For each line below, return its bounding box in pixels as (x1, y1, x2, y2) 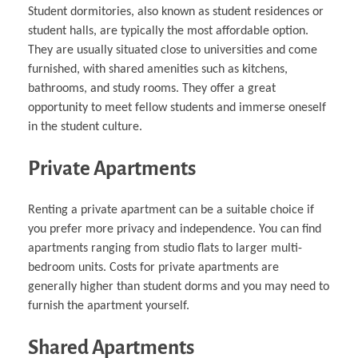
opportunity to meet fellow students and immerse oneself (28, 101, 326, 114)
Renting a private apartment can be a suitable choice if (28, 204, 314, 217)
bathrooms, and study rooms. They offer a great (28, 82, 276, 95)
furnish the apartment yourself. (28, 300, 189, 313)
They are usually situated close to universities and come (28, 43, 317, 57)
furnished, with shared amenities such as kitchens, (28, 62, 288, 76)
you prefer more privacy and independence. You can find (28, 223, 321, 237)
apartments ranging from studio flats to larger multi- (28, 242, 302, 256)
